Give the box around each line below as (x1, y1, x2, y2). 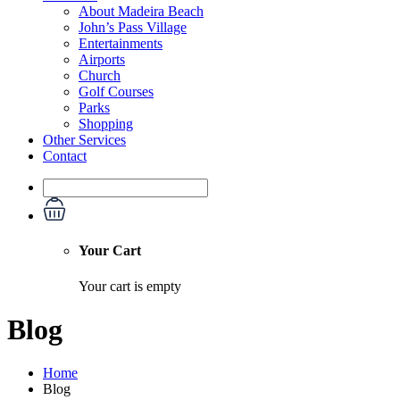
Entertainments (79, 36, 162, 51)
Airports (79, 52, 125, 67)
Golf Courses (79, 84, 154, 99)
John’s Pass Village (79, 20, 187, 35)
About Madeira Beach (79, 4, 204, 19)
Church (79, 68, 121, 83)
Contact (43, 148, 87, 163)
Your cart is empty (79, 278, 181, 294)
